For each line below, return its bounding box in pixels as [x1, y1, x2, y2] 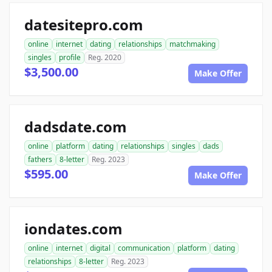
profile [59, 52, 81, 63]
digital [90, 243, 110, 254]
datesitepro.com [24, 15, 143, 35]
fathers [28, 154, 52, 165]
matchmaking [169, 39, 216, 50]
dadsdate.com [24, 117, 127, 137]
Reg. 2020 [88, 52, 121, 63]
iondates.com [24, 219, 123, 239]
